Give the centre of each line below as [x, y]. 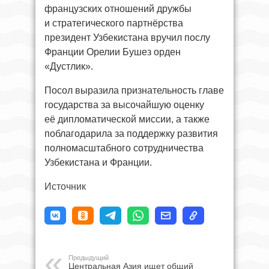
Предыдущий [89, 257]
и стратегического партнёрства [114, 23]
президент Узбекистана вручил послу [127, 37]
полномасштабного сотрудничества [124, 148]
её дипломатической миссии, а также [127, 119]
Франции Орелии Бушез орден [113, 52]
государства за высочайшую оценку [124, 104]
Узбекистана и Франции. [98, 162]
